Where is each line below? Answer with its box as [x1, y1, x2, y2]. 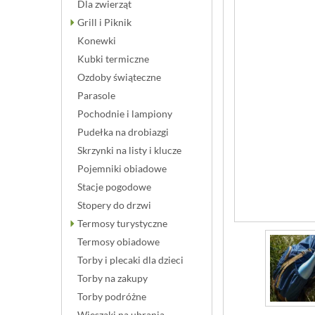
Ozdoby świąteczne [77, 71, 161, 83]
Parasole [77, 89, 115, 101]
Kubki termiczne [77, 53, 149, 65]
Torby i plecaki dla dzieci [77, 254, 184, 266]
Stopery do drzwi [77, 199, 151, 211]
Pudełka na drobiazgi [77, 126, 169, 138]
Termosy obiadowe [77, 236, 160, 247]
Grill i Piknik [77, 16, 131, 28]
